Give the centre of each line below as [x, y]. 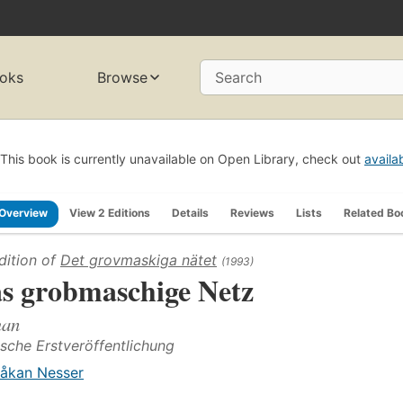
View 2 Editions [110, 212]
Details [190, 212]
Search [238, 78]
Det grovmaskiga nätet [139, 260]
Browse [123, 78]
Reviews [252, 212]
